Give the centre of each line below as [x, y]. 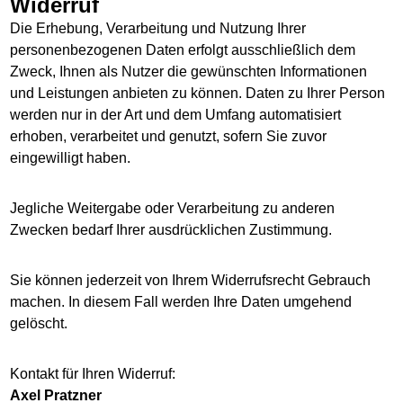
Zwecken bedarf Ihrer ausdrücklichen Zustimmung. [171, 230]
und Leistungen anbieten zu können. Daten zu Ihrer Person [198, 93]
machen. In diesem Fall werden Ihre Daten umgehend [181, 302]
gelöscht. [39, 323]
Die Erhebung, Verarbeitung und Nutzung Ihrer [158, 28]
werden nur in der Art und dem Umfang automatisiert [176, 115]
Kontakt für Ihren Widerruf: [93, 374]
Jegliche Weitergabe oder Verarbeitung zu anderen [173, 208]
